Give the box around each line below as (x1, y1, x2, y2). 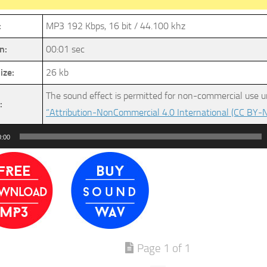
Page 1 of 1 (137, 241, 191, 255)
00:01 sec (46, 44, 85, 55)
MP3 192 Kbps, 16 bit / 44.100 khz (46, 20, 185, 32)
